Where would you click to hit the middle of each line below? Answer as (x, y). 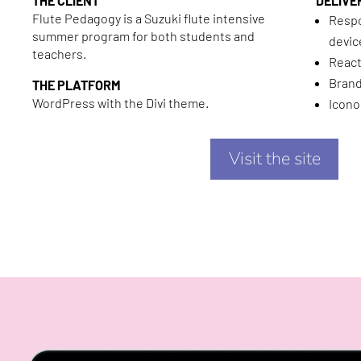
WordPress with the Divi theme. (120, 102)
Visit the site (274, 159)
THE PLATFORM (76, 85)
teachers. (59, 54)
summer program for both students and (143, 36)
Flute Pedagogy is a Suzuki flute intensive (148, 19)
